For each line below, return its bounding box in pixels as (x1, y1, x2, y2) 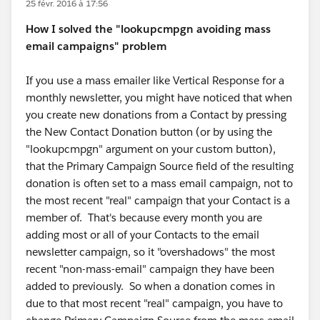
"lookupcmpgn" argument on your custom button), (26, 142, 276, 156)
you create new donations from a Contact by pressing (26, 108, 286, 121)
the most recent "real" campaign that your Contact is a (26, 194, 290, 207)
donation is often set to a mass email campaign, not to (26, 176, 293, 190)
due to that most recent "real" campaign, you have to (26, 296, 283, 310)
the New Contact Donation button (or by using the (26, 125, 272, 139)
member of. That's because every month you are (26, 211, 262, 224)
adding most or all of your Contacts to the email (26, 228, 259, 241)
